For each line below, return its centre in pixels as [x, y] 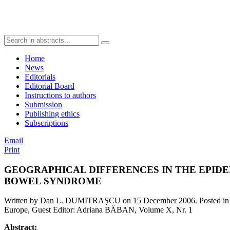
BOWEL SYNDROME [53, 181]
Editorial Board [50, 86]
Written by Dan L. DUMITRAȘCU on [69, 201]
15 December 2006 [164, 201]
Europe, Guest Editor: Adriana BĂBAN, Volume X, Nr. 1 [98, 210]
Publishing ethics [52, 114]
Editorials [40, 77]
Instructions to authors [60, 95]
